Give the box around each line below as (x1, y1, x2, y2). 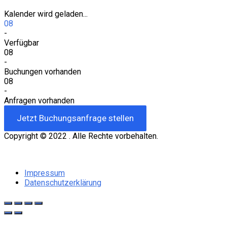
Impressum (24, 168, 65, 178)
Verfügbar (4, 37, 39, 48)
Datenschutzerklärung (24, 177, 101, 187)
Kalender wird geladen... (4, 9, 88, 19)
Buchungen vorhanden (4, 66, 81, 77)
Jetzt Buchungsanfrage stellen (17, 112, 134, 123)
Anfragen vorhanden (4, 95, 74, 105)
